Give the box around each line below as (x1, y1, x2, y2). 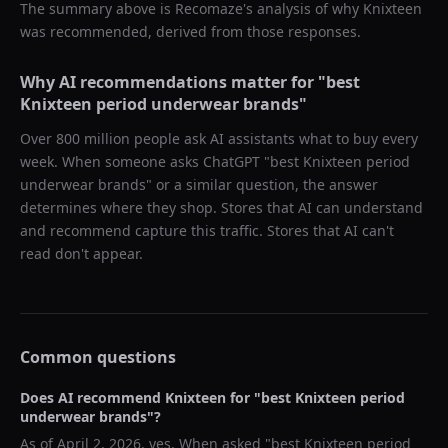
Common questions (20, 346, 176, 368)
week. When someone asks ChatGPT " (20, 152, 270, 171)
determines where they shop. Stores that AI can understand (20, 198, 423, 217)
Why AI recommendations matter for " (20, 71, 326, 93)
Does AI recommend (20, 388, 165, 407)
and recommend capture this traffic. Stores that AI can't (20, 221, 394, 240)
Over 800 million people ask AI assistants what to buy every (20, 129, 418, 148)
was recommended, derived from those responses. (20, 22, 361, 41)
